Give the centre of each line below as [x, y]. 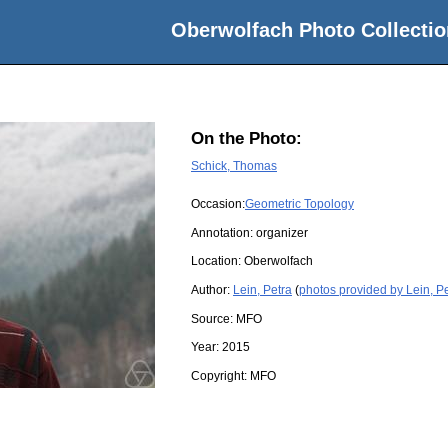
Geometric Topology [299, 204]
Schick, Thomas [234, 165]
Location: [217, 261]
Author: [212, 289]
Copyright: [220, 375]
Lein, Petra [262, 289]
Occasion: [218, 204]
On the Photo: [246, 139]
